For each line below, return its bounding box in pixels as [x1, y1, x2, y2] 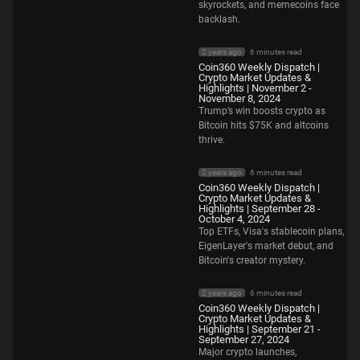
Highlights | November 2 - [198, 81, 312, 94]
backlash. [198, 13, 240, 25]
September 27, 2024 [198, 333, 289, 346]
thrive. [198, 133, 225, 145]
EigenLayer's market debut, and [198, 239, 333, 252]
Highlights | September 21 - [198, 322, 321, 335]
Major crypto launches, [198, 346, 297, 358]
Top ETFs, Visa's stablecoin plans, [198, 225, 344, 237]
